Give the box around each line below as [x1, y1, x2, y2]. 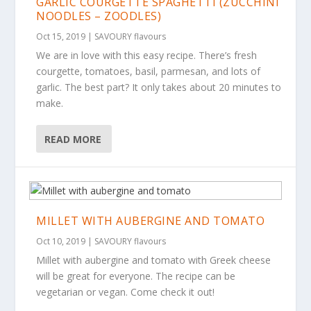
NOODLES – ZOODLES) [36, 8, 162, 24]
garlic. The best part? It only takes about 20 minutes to [36, 81, 282, 94]
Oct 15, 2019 [36, 31, 86, 42]
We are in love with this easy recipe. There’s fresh [36, 49, 258, 62]
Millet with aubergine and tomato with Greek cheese [36, 253, 271, 267]
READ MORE [44, 132, 102, 146]
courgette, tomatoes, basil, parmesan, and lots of [36, 65, 261, 78]
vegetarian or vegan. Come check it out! [36, 285, 215, 299]
